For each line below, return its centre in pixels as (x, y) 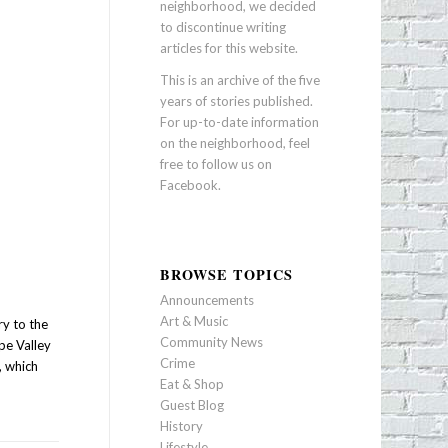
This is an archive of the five (239, 80)
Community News (211, 342)
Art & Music (193, 321)
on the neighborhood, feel (234, 143)
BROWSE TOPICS (226, 275)
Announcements (206, 300)
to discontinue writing (222, 27)
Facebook (188, 185)
